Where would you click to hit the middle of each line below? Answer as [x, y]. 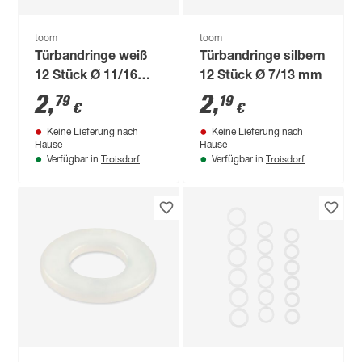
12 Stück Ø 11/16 [86, 76]
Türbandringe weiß [92, 57]
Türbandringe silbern [263, 57]
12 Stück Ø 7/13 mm [261, 76]
